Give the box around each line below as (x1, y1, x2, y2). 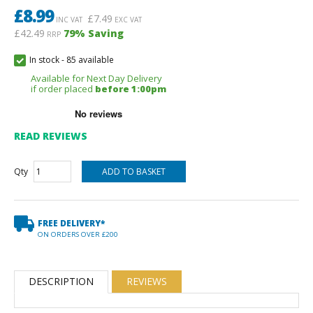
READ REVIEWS (14, 129, 87, 143)
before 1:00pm (94, 82, 166, 95)
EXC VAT (112, 14, 143, 24)
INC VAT (54, 14, 83, 24)
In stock (29, 53, 59, 66)
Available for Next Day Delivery (30, 71, 162, 85)
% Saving (75, 26, 124, 40)
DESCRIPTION (29, 274, 94, 288)
